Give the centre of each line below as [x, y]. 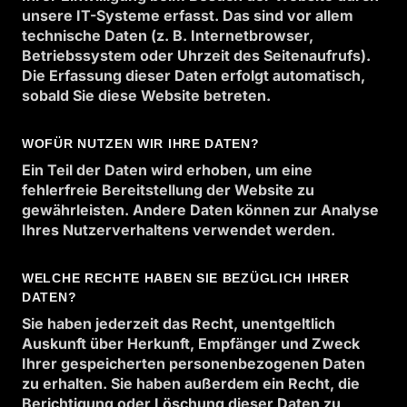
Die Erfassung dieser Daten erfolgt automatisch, [194, 75]
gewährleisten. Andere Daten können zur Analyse [200, 210]
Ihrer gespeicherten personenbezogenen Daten [194, 363]
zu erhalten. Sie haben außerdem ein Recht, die [191, 383]
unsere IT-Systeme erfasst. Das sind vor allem [188, 15]
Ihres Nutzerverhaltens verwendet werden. [179, 230]
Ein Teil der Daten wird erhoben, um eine [167, 170]
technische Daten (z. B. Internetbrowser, [168, 35]
